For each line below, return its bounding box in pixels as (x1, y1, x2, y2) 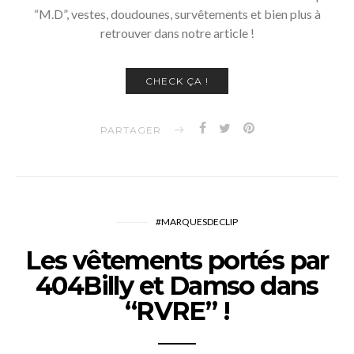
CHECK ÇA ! (145, 74, 209, 87)
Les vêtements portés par (25, 244, 329, 276)
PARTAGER (100, 123, 161, 136)
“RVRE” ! (124, 295, 230, 326)
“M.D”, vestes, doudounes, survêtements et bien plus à (33, 6, 321, 21)
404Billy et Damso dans (36, 269, 318, 301)
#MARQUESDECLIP (156, 215, 238, 228)
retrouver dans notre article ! (100, 24, 254, 40)
